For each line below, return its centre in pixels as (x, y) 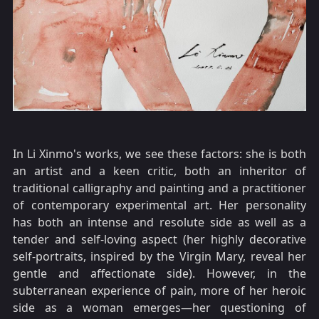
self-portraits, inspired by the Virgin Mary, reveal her (159, 257)
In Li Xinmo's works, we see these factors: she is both (159, 154)
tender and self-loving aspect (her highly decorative (159, 240)
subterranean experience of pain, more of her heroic (159, 291)
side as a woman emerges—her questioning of (159, 308)
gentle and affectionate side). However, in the (159, 274)
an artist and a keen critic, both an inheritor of (159, 171)
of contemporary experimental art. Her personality (159, 205)
